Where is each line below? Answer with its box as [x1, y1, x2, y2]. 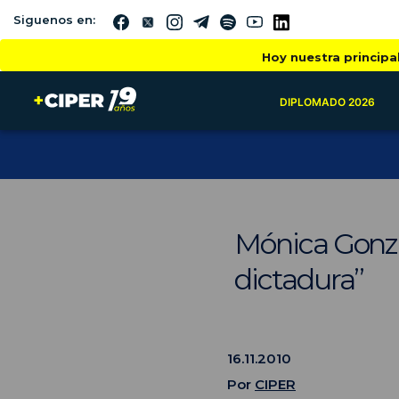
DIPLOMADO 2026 [279, 95, 375, 109]
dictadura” [234, 261, 364, 297]
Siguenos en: [13, 12, 95, 27]
